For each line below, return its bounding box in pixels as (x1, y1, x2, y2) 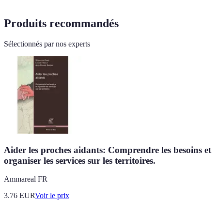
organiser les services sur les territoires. (4, 155, 155, 166)
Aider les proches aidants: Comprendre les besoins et (4, 144, 211, 155)
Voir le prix (35, 191, 69, 200)
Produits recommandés (4, 17, 119, 30)
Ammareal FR (4, 175, 47, 184)
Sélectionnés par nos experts (4, 40, 90, 48)
